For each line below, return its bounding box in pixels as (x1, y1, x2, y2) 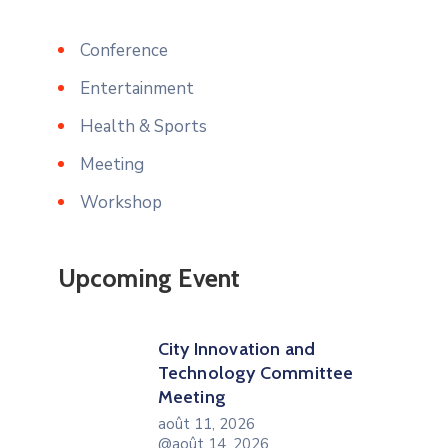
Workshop (79, 190, 162, 214)
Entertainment (79, 76, 194, 100)
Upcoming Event (57, 262, 241, 293)
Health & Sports (79, 114, 207, 138)
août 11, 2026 (157, 413, 255, 434)
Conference (79, 38, 168, 62)
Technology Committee (157, 361, 354, 384)
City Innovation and (157, 337, 316, 360)
